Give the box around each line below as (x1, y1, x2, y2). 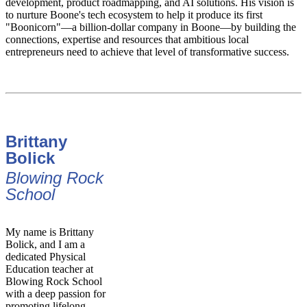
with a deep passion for (5, 287, 106, 299)
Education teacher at (5, 262, 93, 275)
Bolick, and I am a (5, 238, 85, 250)
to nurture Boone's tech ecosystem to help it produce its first (5, 8, 262, 21)
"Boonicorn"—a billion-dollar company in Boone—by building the (5, 21, 296, 33)
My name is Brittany (5, 225, 94, 238)
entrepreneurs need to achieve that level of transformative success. (5, 45, 289, 58)
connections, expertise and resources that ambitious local (5, 33, 249, 45)
